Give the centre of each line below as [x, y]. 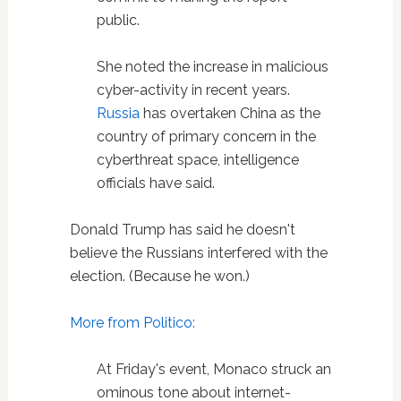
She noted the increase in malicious [212, 66]
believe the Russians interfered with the [198, 252]
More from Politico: [134, 322]
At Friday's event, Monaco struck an [213, 369]
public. [118, 20]
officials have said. [155, 183]
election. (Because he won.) [159, 276]
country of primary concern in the [206, 136]
